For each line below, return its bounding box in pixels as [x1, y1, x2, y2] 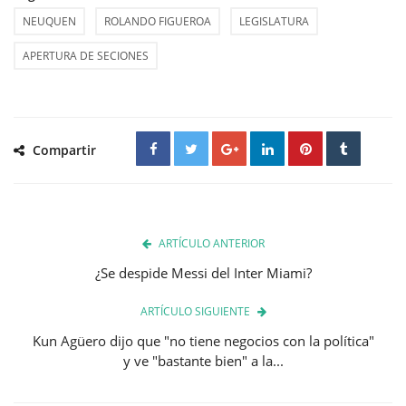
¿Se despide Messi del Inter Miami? [94, 263, 312, 282]
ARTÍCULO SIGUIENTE [140, 303, 250, 319]
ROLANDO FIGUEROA [104, 13, 211, 29]
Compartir [29, 140, 96, 159]
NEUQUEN [23, 13, 76, 29]
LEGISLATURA [239, 13, 309, 29]
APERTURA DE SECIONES [23, 47, 149, 63]
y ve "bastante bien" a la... [122, 351, 284, 370]
